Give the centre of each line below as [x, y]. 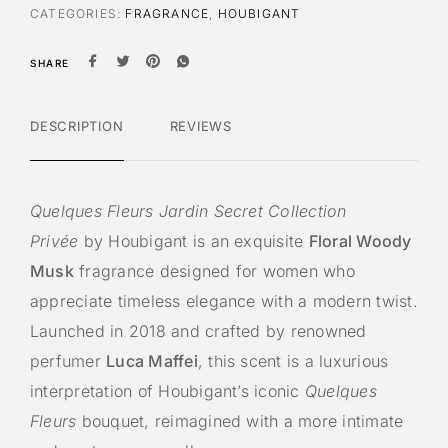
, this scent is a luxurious [293, 361]
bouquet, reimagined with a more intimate [240, 421]
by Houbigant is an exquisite [193, 241]
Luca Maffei [152, 361]
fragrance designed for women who [214, 271]
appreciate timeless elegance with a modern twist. [224, 301]
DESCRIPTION [77, 126]
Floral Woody [360, 241]
